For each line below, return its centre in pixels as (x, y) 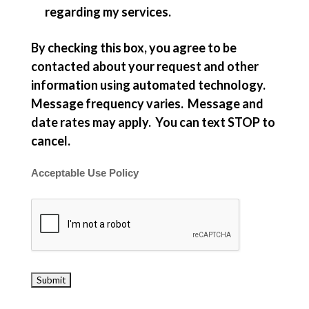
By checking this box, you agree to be (133, 48)
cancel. (53, 141)
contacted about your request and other (144, 66)
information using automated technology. (149, 85)
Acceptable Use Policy (84, 173)
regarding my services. (108, 12)
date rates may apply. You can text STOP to (153, 122)
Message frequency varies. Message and (147, 103)
